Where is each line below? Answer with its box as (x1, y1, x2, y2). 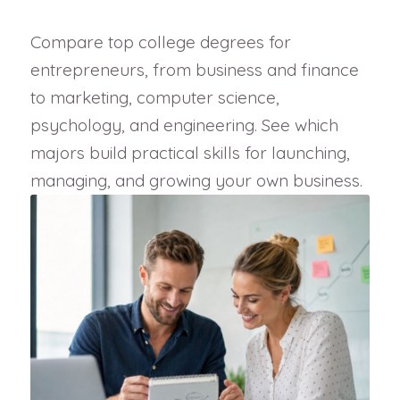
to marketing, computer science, (29, 86, 279, 108)
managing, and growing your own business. (29, 169, 362, 191)
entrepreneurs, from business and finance (29, 58, 359, 80)
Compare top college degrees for (29, 30, 291, 53)
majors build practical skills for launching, (29, 141, 350, 163)
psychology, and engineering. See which (29, 113, 338, 136)
